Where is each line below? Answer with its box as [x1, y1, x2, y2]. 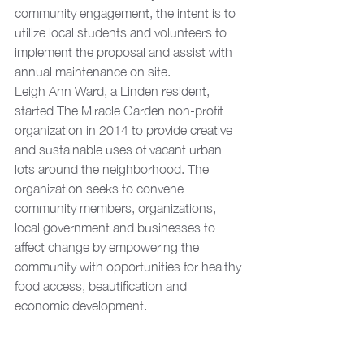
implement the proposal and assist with [15, 44, 236, 59]
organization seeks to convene [15, 180, 187, 196]
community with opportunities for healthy [15, 258, 245, 274]
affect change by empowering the [15, 239, 202, 254]
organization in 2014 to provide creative [15, 122, 236, 137]
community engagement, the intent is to [15, 5, 239, 20]
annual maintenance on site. [15, 63, 171, 79]
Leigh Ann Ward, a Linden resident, [15, 83, 213, 98]
